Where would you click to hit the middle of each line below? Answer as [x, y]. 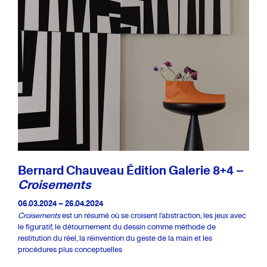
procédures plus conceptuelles [70, 249]
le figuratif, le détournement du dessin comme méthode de [117, 226]
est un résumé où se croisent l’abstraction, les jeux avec [153, 215]
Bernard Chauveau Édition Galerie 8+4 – [131, 170]
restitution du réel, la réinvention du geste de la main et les [115, 238]
